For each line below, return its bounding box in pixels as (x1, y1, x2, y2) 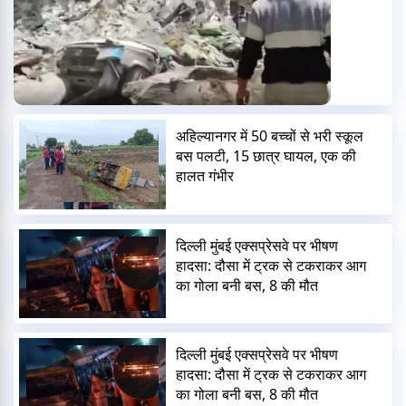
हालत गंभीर (176, 166, 235, 187)
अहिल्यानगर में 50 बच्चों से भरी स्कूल (176, 126, 364, 147)
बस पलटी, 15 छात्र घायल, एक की (176, 146, 357, 167)
